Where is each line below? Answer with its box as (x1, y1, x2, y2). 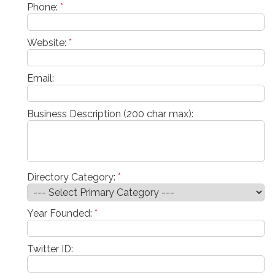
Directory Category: (27, 171, 118, 183)
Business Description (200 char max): (27, 107, 193, 120)
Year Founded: (27, 207, 95, 219)
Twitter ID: (27, 242, 73, 255)
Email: (27, 72, 54, 84)
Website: (27, 36, 69, 48)
